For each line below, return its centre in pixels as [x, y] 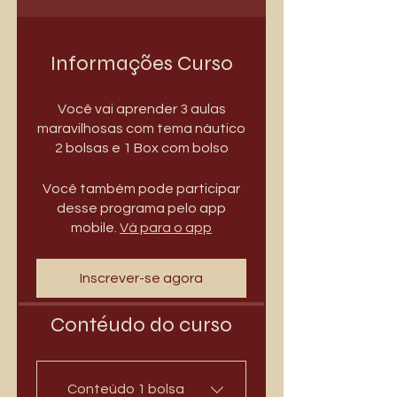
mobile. [94, 228]
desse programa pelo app [141, 209]
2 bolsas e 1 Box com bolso [141, 148]
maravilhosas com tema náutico [141, 129]
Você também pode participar [141, 189]
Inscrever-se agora [141, 279]
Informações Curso [141, 64]
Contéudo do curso [141, 325]
